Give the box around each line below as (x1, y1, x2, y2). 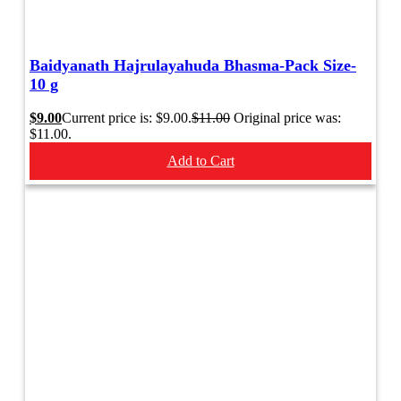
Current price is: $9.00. (62, 110, 192, 126)
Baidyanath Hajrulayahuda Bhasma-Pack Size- (30, 56, 356, 75)
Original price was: (234, 110, 341, 126)
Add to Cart (166, 153, 235, 169)
